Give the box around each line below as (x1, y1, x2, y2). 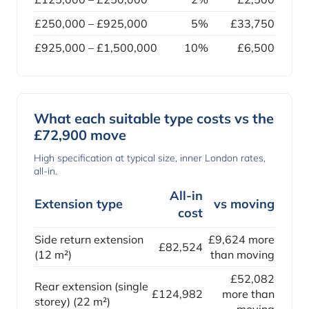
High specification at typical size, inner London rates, (34, 152, 266, 165)
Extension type (34, 196, 123, 212)
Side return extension (34, 232, 143, 247)
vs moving (214, 196, 275, 212)
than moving (210, 248, 275, 262)
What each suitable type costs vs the (34, 110, 274, 128)
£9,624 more (208, 232, 275, 247)
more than (222, 287, 275, 301)
